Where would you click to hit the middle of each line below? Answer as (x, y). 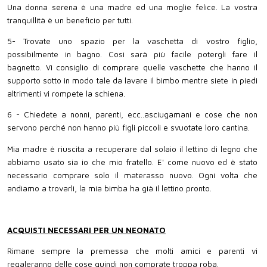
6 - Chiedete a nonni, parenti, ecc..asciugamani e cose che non (132, 115)
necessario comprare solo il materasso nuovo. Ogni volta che (132, 175)
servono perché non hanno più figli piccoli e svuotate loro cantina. (128, 128)
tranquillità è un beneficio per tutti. (70, 21)
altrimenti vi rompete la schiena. (69, 94)
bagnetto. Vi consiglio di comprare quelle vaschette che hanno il (132, 68)
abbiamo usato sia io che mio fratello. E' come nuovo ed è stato (132, 162)
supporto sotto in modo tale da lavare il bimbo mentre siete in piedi (132, 81)
